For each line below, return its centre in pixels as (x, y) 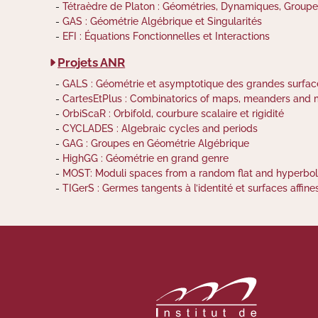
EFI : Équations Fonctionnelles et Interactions (166, 36)
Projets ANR (92, 62)
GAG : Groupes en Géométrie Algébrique (156, 143)
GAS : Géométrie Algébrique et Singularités (163, 21)
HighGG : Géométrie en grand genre (146, 158)
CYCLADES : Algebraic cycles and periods (160, 128)
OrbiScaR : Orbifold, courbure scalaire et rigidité (174, 113)
